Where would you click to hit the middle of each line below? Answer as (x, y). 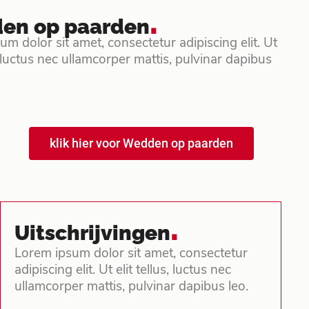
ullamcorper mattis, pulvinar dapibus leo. (131, 287)
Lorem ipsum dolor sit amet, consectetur (131, 254)
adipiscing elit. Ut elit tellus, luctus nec (123, 270)
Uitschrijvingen (92, 232)
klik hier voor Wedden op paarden (141, 143)
